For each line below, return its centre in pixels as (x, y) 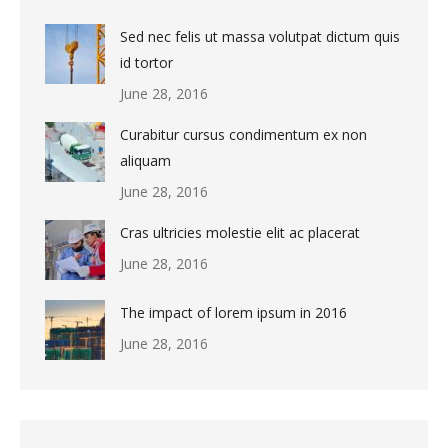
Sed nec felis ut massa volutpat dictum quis (260, 36)
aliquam (145, 160)
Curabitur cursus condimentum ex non (243, 134)
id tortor (146, 62)
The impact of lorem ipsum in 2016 (233, 312)
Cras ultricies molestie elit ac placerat (240, 232)
